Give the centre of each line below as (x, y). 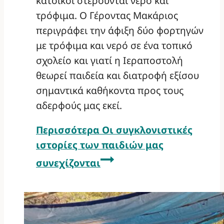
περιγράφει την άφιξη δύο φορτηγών (120, 30)
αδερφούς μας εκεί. (79, 105)
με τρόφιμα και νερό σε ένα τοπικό (114, 45)
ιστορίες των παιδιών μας (100, 144)
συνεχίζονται (68, 162)
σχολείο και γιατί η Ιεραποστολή (109, 60)
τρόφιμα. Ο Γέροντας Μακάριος (107, 15)
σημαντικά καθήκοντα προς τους (110, 90)
